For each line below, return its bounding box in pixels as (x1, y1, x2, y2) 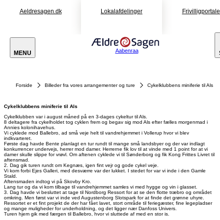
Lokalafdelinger (101, 8, 142, 15)
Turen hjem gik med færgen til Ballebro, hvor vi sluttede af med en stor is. (4, 211, 169, 217)
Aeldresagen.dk (19, 8, 62, 15)
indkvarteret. (4, 136, 32, 141)
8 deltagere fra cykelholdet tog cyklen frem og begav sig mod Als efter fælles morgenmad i (4, 119, 208, 125)
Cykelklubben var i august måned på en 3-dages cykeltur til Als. (4, 114, 147, 119)
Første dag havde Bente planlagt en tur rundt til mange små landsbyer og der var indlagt (4, 141, 205, 146)
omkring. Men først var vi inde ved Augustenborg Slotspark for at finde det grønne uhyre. (4, 195, 206, 200)
